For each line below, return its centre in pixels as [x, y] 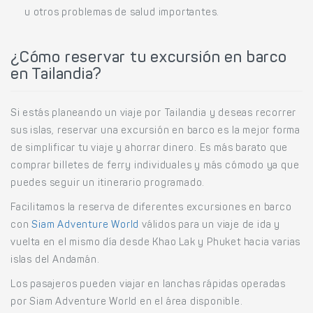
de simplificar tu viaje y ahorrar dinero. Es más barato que [150, 149]
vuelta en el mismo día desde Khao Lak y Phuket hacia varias [156, 243]
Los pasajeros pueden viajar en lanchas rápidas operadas [148, 285]
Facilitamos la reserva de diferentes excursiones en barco [151, 209]
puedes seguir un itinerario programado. [108, 184]
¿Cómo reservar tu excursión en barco [149, 59]
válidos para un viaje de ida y [210, 226]
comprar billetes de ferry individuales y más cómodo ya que [155, 167]
